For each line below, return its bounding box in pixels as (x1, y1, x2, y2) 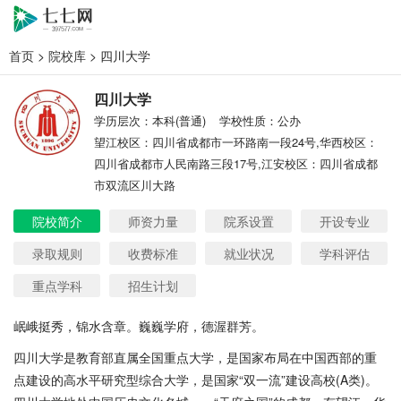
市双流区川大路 (94, 176, 175, 193)
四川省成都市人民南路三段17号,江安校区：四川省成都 (94, 155, 378, 172)
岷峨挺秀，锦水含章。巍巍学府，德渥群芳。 (13, 317, 264, 335)
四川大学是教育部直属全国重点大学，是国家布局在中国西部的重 (13, 348, 377, 366)
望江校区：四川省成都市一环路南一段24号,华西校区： (94, 133, 378, 150)
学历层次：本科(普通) (94, 112, 206, 129)
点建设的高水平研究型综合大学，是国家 (13, 371, 239, 388)
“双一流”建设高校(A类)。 (239, 371, 378, 388)
